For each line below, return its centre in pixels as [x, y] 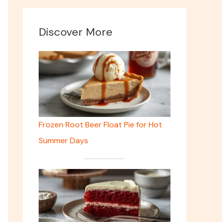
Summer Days [63, 141]
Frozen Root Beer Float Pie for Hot [100, 125]
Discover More [76, 32]
